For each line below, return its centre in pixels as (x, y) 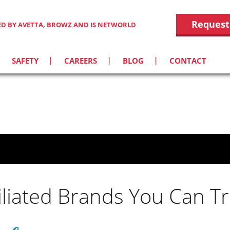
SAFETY (25, 61)
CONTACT (188, 61)
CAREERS (81, 61)
